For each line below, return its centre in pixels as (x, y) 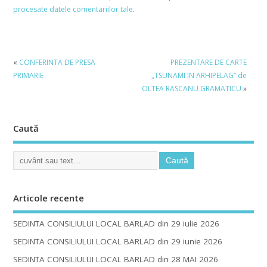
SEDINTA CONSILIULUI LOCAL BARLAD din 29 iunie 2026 (117, 242)
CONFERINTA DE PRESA (57, 62)
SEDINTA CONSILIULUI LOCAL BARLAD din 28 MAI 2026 (115, 260)
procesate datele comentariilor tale (73, 10)
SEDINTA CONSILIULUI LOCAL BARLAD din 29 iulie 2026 (116, 224)
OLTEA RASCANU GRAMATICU (191, 88)
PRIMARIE (28, 75)
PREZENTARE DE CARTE (208, 62)
